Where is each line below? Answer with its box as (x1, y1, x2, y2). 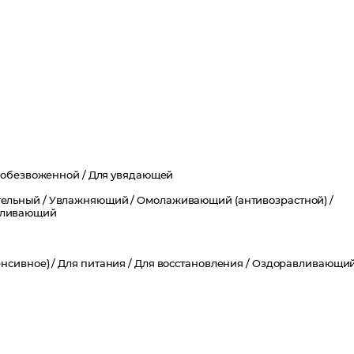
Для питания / (58, 259, 134, 269)
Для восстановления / (134, 259, 252, 269)
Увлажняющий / (48, 196, 137, 206)
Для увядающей (88, 171, 174, 181)
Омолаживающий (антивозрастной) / (137, 196, 334, 206)
